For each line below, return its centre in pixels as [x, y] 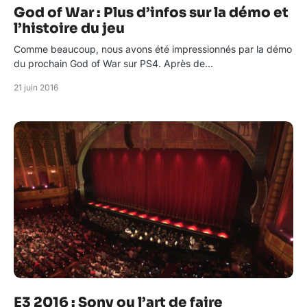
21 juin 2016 [36, 87]
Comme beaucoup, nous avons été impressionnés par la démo [153, 49]
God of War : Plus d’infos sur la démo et [151, 13]
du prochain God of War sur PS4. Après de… [113, 63]
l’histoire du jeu [69, 28]
